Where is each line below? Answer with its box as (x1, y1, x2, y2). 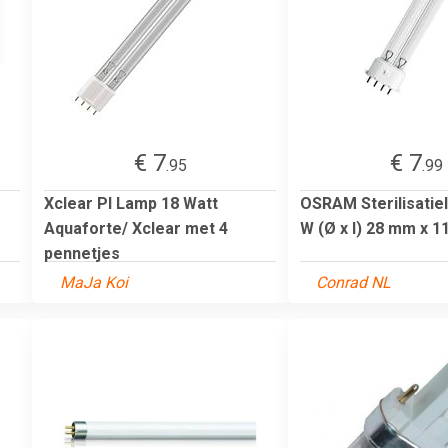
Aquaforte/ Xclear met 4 (44, 218, 228, 238)
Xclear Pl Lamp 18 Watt (44, 193, 218, 213)
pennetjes (44, 243, 120, 263)
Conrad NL (316, 272, 391, 292)
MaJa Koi (60, 272, 128, 292)
